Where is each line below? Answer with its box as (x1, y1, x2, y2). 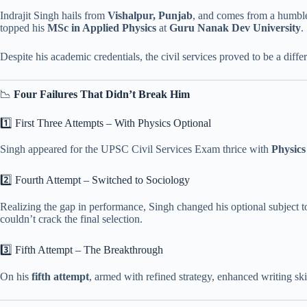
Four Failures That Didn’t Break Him (14, 88, 190, 100)
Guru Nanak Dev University (169, 21, 301, 34)
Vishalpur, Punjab (108, 9, 193, 21)
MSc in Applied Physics (47, 21, 156, 34)
